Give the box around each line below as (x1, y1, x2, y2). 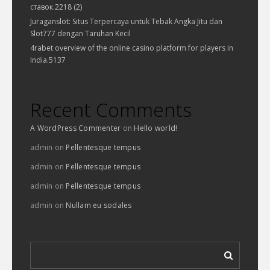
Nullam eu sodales (66, 200, 132, 210)
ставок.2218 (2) (30, 2, 82, 12)
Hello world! (134, 123, 178, 133)
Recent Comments (30, 96, 192, 122)
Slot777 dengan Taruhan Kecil (30, 28, 131, 39)
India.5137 (30, 55, 66, 65)
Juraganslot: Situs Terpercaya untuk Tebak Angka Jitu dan (30, 16, 222, 27)
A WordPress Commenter (30, 123, 121, 133)
